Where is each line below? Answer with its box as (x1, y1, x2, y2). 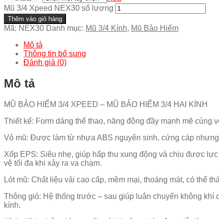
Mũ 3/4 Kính (86, 23, 127, 32)
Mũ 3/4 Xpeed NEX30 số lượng (4, 3, 113, 12)
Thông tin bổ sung (23, 49, 86, 58)
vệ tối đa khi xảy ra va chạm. (4, 158, 102, 167)
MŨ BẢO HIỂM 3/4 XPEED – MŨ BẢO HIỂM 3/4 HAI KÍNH (4, 100, 208, 109)
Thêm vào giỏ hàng (8, 15, 62, 22)
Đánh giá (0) (23, 58, 66, 66)
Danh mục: (46, 23, 86, 32)
